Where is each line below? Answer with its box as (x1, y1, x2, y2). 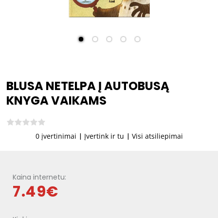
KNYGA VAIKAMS (6, 92, 107, 109)
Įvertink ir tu (84, 131, 124, 141)
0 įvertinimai (35, 131, 76, 141)
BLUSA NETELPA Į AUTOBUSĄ (6, 78, 169, 94)
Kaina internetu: (13, 172, 66, 182)
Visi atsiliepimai (131, 131, 183, 141)
